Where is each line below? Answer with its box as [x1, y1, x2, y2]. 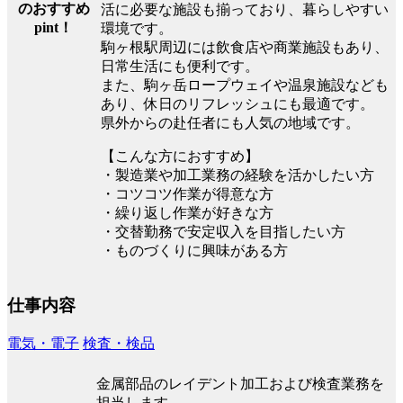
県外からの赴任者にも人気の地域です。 [101, 114, 360, 130]
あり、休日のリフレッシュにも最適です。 [101, 95, 374, 112]
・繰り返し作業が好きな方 [101, 204, 273, 220]
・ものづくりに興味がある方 [101, 242, 288, 258]
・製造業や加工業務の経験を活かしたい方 [101, 166, 374, 183]
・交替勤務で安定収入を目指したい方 [101, 223, 345, 239]
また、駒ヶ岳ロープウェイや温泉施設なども [101, 76, 389, 93]
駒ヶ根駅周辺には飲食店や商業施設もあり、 [101, 39, 389, 55]
